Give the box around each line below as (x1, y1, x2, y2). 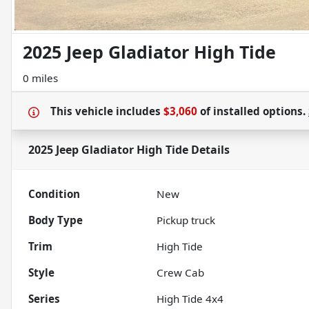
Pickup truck (157, 213, 216, 228)
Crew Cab (157, 266, 205, 280)
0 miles (23, 71, 58, 86)
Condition (28, 187, 80, 201)
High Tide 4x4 (157, 292, 224, 306)
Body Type (28, 213, 83, 228)
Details (188, 142, 230, 158)
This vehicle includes (50, 104, 163, 119)
